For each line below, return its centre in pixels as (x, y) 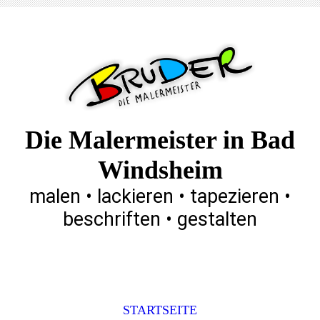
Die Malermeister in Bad (160, 140)
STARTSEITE (160, 310)
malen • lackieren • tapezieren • (160, 196)
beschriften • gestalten (160, 219)
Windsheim (160, 170)
